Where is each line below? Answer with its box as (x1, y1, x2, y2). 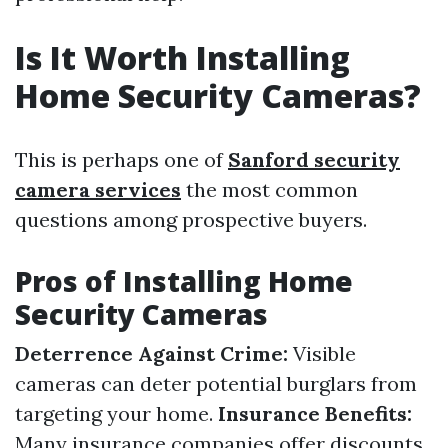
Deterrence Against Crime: (15, 341, 288, 366)
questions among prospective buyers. (15, 207, 367, 232)
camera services (15, 177, 181, 202)
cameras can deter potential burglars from (15, 371, 417, 396)
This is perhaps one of (15, 147, 228, 172)
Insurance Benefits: (218, 401, 412, 426)
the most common (181, 177, 358, 202)
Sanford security (228, 147, 400, 172)
